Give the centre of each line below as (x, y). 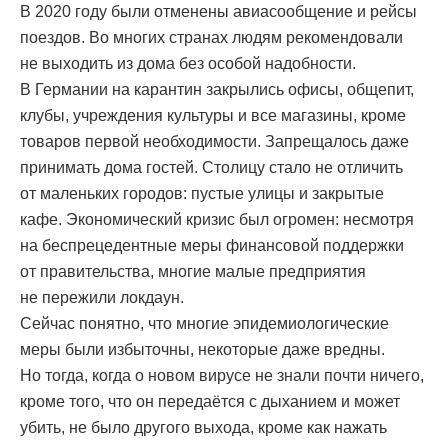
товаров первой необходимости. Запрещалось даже (214, 142)
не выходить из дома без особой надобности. (188, 64)
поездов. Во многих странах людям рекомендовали (211, 38)
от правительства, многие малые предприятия (193, 272)
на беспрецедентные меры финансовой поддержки (212, 246)
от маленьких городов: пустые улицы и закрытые (202, 194)
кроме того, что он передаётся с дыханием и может (210, 402)
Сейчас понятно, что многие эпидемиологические (204, 324)
